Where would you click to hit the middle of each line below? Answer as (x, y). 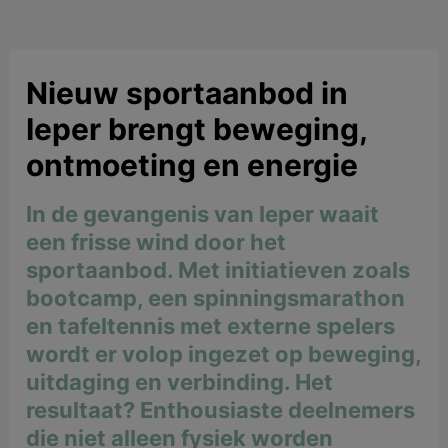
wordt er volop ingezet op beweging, (224, 353)
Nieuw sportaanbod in (187, 92)
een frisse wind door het (156, 241)
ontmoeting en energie (192, 164)
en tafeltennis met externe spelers (211, 325)
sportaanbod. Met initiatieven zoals (218, 269)
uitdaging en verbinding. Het (180, 381)
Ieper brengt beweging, (197, 128)
